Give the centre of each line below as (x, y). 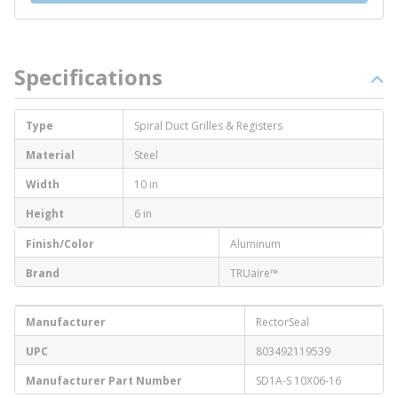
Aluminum (255, 244)
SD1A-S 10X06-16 (298, 381)
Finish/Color (60, 244)
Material (50, 155)
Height (45, 214)
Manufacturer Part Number (104, 381)
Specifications (88, 77)
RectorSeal (283, 322)
